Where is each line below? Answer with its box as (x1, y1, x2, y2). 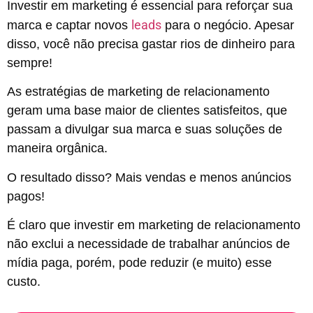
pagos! (7, 189, 48, 203)
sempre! (7, 55, 56, 70)
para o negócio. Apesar (161, 17, 294, 32)
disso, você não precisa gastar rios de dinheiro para (7, 36, 295, 51)
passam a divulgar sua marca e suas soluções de (7, 122, 282, 137)
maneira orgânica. (7, 141, 108, 156)
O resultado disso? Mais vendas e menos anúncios (7, 170, 291, 184)
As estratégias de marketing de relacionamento (7, 85, 270, 99)
